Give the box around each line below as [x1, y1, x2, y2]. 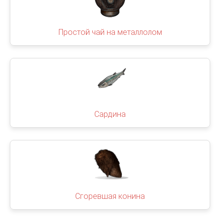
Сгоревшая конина [75, 192, 145, 201]
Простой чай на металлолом [58, 27, 162, 37]
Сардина [94, 110, 126, 119]
